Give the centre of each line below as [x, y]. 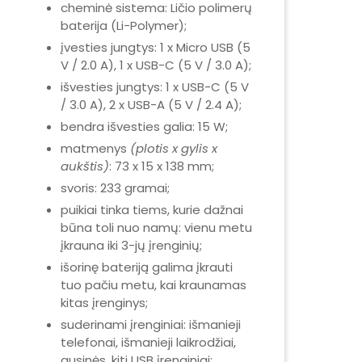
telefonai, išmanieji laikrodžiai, [148, 342]
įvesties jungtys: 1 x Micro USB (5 [156, 47]
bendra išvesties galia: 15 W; [144, 126]
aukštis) [85, 166]
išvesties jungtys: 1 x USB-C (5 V [155, 87]
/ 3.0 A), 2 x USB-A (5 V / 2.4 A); [151, 105]
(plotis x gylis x [174, 148]
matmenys [95, 148]
